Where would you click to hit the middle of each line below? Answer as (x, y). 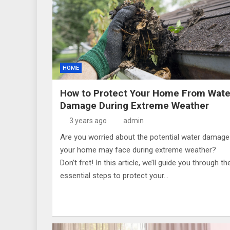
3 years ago (88, 120)
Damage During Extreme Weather (135, 105)
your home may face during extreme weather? (138, 150)
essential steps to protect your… (114, 175)
